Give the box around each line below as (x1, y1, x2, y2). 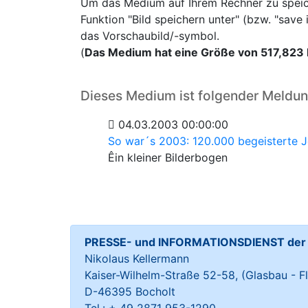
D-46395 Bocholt (85, 285, 175, 298)
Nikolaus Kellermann (85, 252, 189, 265)
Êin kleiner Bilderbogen (108, 151, 228, 164)
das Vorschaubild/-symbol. (80, 29, 219, 43)
